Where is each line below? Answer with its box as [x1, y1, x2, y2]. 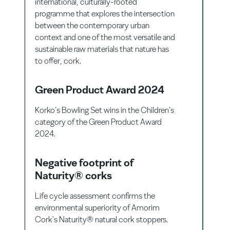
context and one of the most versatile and [35, 32, 176, 42]
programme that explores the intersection [35, 8, 175, 18]
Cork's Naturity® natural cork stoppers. [35, 214, 168, 224]
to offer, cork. [35, 55, 82, 66]
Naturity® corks [35, 168, 112, 182]
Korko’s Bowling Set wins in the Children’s [35, 105, 175, 115]
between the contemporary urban [35, 20, 150, 30]
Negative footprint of [35, 156, 134, 169]
